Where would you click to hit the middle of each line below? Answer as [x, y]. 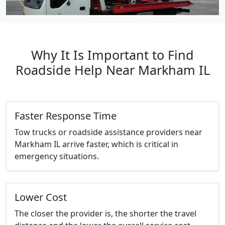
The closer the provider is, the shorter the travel [105, 214]
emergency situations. [57, 156]
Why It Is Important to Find [113, 55]
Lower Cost [41, 197]
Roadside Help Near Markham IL [113, 70]
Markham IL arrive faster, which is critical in [96, 144]
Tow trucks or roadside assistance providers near [108, 132]
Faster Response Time [66, 116]
